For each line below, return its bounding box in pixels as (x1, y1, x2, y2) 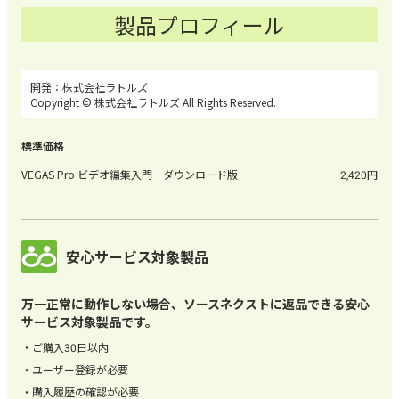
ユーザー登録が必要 (32, 362, 128, 378)
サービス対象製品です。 (21, 313, 158, 331)
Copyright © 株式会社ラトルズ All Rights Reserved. (30, 94, 276, 110)
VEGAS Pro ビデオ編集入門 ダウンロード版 (21, 166, 238, 182)
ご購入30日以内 (32, 339, 109, 355)
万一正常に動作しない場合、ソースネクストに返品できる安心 (21, 295, 370, 313)
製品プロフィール (114, 8, 285, 40)
